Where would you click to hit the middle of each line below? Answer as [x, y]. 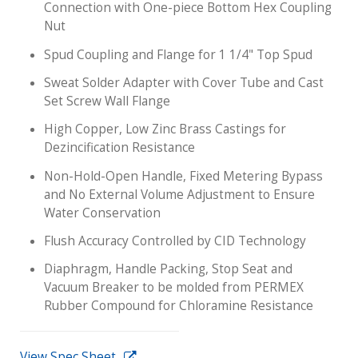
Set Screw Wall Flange [107, 101]
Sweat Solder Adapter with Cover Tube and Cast [184, 83]
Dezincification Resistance [119, 148]
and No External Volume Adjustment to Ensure [179, 194]
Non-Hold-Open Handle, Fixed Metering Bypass [183, 176]
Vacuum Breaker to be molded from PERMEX [174, 288]
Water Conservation [102, 213]
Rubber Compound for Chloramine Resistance [179, 306]
